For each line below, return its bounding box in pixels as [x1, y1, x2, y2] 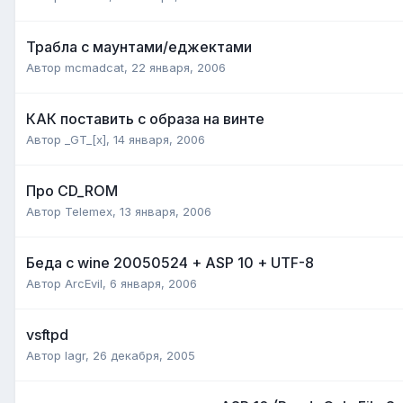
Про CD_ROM [26, 181, 118, 200]
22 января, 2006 [131, 59, 226, 75]
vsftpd [26, 325, 68, 344]
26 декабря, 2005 [93, 347, 195, 363]
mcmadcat [65, 59, 124, 75]
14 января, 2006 [113, 131, 205, 147]
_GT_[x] [65, 131, 106, 147]
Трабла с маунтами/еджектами [26, 37, 252, 56]
